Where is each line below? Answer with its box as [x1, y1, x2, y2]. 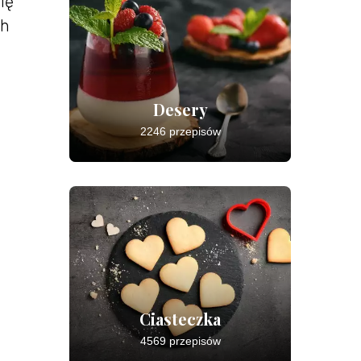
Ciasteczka [139, 308, 221, 330]
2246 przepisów [139, 125, 221, 138]
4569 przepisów [139, 334, 221, 347]
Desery [152, 98, 208, 120]
